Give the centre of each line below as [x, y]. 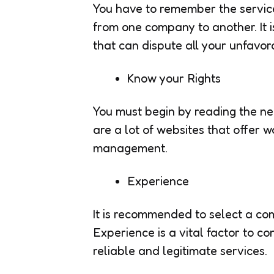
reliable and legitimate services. [180, 250]
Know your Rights [174, 78]
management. [130, 148]
